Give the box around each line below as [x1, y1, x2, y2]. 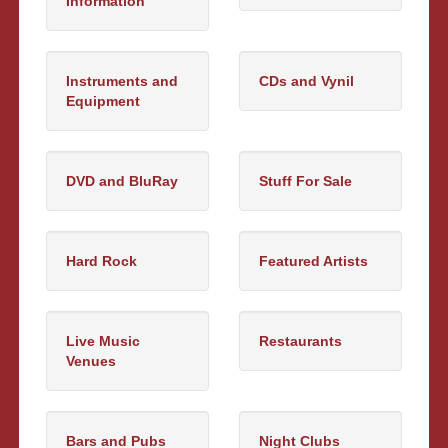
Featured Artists [259, 252, 368, 269]
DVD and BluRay [66, 172, 179, 189]
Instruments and [66, 72, 179, 89]
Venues [66, 352, 117, 369]
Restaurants [259, 332, 342, 349]
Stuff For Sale [259, 172, 352, 189]
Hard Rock [66, 252, 138, 269]
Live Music [66, 332, 141, 349]
